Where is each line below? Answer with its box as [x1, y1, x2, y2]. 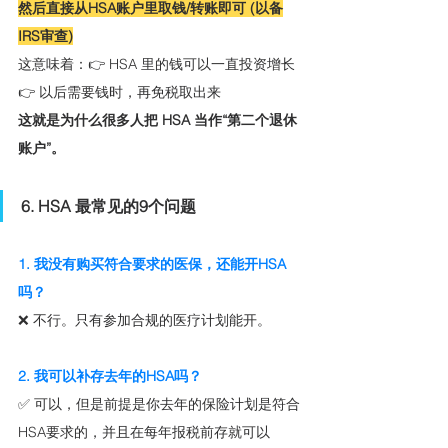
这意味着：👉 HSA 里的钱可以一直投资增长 [18, 55, 295, 74]
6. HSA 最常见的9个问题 [21, 196, 196, 217]
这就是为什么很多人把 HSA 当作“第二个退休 [18, 111, 297, 130]
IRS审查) [18, 27, 73, 46]
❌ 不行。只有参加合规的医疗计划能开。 [18, 311, 271, 330]
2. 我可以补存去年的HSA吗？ [18, 367, 202, 386]
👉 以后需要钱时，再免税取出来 [18, 83, 221, 102]
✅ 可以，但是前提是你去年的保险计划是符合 [18, 395, 300, 414]
